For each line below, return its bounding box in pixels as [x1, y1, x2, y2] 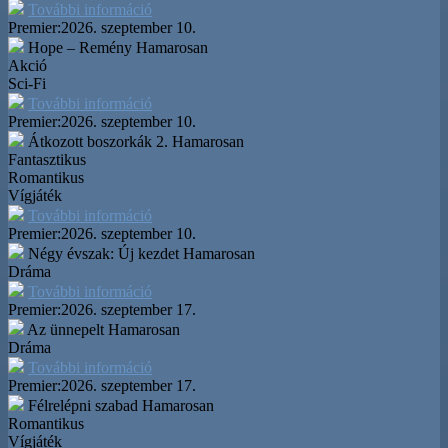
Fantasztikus [8, 150, 86, 168]
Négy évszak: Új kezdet [28, 244, 179, 262]
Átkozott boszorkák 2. [28, 132, 168, 150]
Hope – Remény [28, 38, 132, 56]
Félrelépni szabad [28, 396, 138, 414]
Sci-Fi [8, 74, 46, 92]
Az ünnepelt [27, 320, 104, 338]
